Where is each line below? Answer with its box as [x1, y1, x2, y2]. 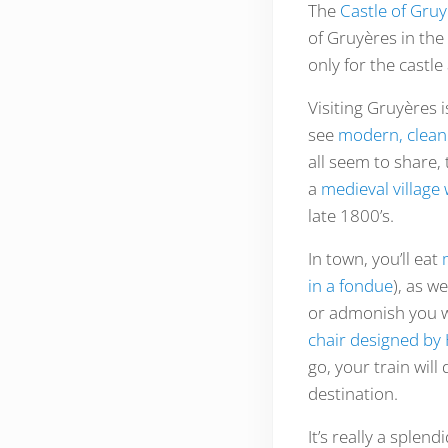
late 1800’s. [307, 203, 394, 227]
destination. [307, 381, 398, 405]
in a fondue [307, 273, 393, 297]
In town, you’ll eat [307, 246, 442, 270]
